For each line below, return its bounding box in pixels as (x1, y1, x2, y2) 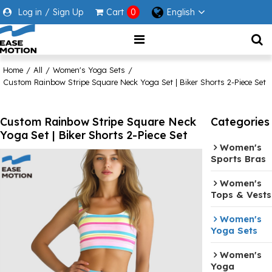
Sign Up (53, 6, 83, 18)
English (166, 7, 195, 18)
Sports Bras (211, 153, 267, 165)
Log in (18, 6, 42, 18)
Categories (211, 114, 270, 128)
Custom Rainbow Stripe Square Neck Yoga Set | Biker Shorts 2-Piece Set (3, 77, 266, 87)
